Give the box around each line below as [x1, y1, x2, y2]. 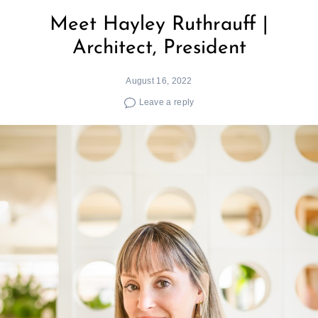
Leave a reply [138, 97, 194, 107]
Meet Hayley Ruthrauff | [50, 14, 268, 35]
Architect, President [72, 38, 246, 58]
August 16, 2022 [126, 75, 192, 85]
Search [36, 138, 61, 148]
